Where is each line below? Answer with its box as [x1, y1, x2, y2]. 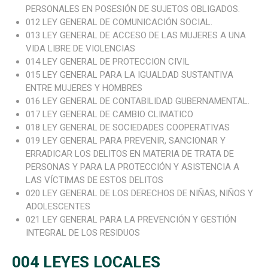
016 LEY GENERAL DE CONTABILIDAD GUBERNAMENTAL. [25, 96, 249, 107]
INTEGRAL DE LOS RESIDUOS [25, 227, 140, 239]
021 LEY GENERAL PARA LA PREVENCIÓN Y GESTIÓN [25, 214, 236, 226]
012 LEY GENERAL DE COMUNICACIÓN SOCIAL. [25, 17, 212, 28]
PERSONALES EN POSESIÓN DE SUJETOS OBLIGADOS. [25, 4, 240, 15]
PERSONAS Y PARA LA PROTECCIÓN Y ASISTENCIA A [25, 162, 239, 173]
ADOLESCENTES [25, 201, 90, 212]
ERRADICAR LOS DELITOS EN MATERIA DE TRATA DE [25, 148, 234, 160]
